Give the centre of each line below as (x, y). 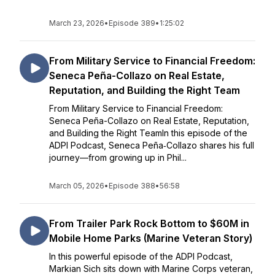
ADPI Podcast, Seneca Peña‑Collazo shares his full (152, 145)
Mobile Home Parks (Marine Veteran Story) (151, 238)
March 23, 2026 (77, 23)
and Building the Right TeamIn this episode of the (148, 133)
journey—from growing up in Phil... (118, 157)
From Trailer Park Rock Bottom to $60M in (149, 223)
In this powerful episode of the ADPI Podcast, (141, 256)
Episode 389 (132, 23)
